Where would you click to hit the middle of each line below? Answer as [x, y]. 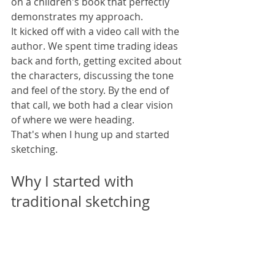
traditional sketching [80, 202]
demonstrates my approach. [77, 17]
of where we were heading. [73, 120]
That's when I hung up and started [91, 135]
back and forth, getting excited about [98, 61]
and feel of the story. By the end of [91, 91]
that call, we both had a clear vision [93, 105]
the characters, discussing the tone [94, 76]
